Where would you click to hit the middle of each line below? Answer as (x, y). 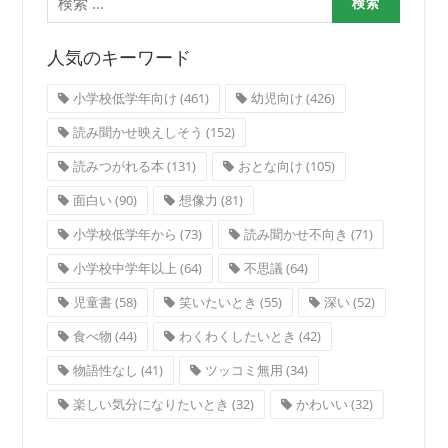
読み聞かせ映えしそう (137, 132)
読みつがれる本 (118, 166)
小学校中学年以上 (124, 268)
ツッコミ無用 (243, 370)
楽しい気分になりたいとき (150, 404)
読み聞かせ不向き (295, 234)
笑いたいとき (217, 302)
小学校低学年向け (124, 98)
